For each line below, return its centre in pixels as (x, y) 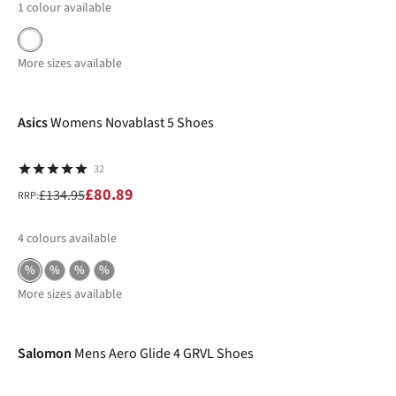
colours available (72, 239)
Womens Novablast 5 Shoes (132, 123)
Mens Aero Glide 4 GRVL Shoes (164, 354)
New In (43, 311)
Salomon (45, 354)
